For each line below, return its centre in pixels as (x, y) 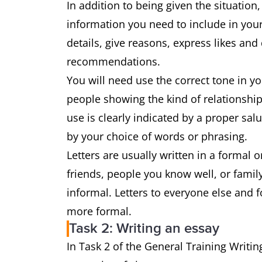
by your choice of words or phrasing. (158, 136)
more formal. (101, 211)
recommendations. (115, 61)
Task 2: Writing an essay (144, 228)
